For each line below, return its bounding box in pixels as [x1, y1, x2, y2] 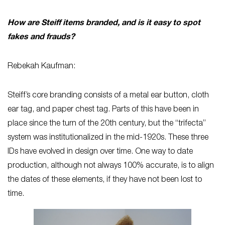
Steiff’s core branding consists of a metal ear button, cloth [8, 91, 209, 100]
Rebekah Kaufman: [8, 62, 77, 71]
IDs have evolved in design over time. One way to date [8, 148, 193, 156]
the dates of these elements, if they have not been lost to [8, 176, 202, 184]
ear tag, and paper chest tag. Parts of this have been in [8, 105, 199, 114]
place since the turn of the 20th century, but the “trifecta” [8, 120, 206, 128]
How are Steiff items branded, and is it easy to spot [8, 19, 200, 28]
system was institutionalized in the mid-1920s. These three [8, 134, 208, 142]
